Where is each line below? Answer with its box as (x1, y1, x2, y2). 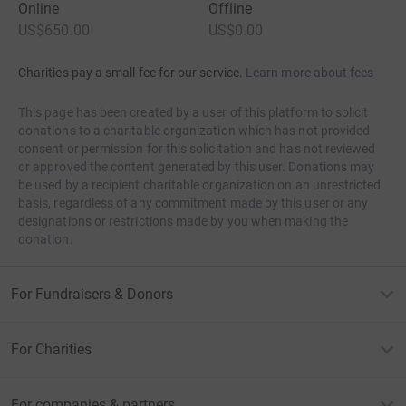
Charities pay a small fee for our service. (18, 64, 243, 80)
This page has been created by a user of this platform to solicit (18, 104, 369, 120)
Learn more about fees (246, 64, 374, 80)
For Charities (11, 340, 92, 358)
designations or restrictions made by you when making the (18, 213, 348, 228)
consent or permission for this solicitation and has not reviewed (18, 140, 376, 156)
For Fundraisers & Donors (11, 285, 173, 303)
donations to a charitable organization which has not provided (18, 122, 371, 138)
